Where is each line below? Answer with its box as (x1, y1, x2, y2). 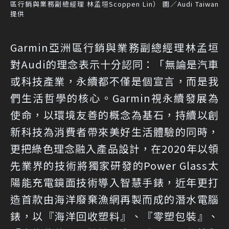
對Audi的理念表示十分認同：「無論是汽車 (10, 56, 219, 72)
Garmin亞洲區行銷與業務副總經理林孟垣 (10, 39, 219, 55)
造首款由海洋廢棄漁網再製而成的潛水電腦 (10, 191, 219, 207)
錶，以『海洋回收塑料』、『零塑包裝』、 (10, 208, 219, 223)
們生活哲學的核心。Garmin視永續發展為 (10, 90, 219, 105)
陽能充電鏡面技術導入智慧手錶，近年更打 (10, 174, 219, 190)
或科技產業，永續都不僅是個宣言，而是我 (10, 73, 219, 88)
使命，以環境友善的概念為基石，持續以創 (10, 107, 219, 122)
